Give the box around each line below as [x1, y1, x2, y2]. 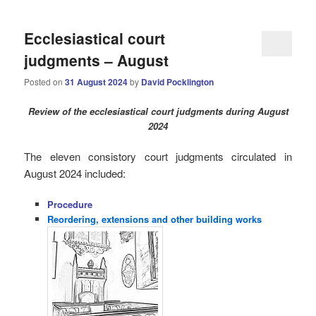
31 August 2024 [65, 75, 128, 89]
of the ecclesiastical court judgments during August [59, 104, 288, 118]
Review [28, 104, 59, 118]
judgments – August [24, 49, 169, 71]
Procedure [47, 197, 92, 211]
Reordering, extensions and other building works [47, 212, 262, 226]
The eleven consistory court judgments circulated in [24, 148, 292, 164]
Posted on [24, 75, 66, 88]
